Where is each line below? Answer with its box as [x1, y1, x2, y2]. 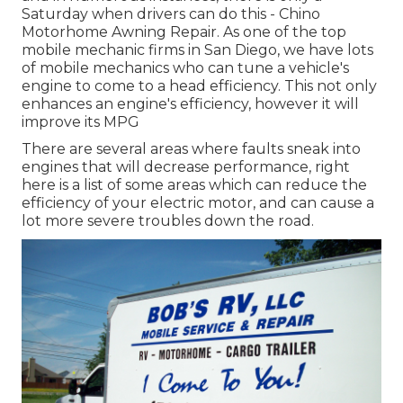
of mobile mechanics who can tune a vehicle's [22, 58, 349, 76]
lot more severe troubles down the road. [22, 211, 314, 229]
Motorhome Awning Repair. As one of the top [22, 22, 346, 40]
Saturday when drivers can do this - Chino [22, 4, 320, 22]
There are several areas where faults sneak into [22, 139, 361, 157]
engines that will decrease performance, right [22, 157, 350, 175]
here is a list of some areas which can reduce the [22, 175, 367, 193]
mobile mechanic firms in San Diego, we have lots [22, 40, 373, 58]
